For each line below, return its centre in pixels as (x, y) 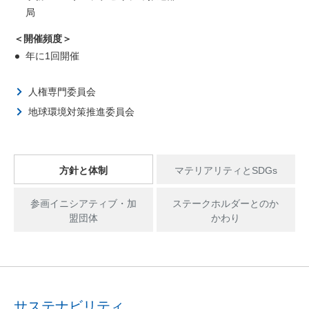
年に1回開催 (52, 56)
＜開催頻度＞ (43, 39)
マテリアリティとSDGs (226, 170)
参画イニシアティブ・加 (83, 203)
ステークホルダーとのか (226, 203)
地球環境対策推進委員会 (81, 112)
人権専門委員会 (62, 92)
